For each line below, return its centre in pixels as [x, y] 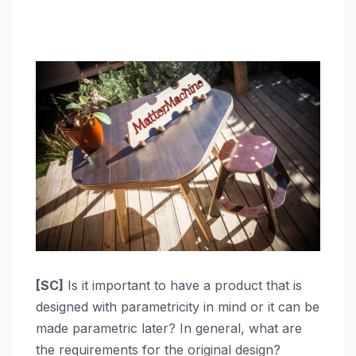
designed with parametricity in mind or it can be [178, 306]
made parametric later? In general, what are [169, 328]
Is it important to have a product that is [183, 285]
